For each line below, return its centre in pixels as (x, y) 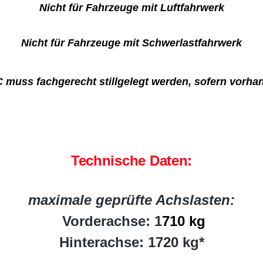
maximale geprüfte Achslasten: (131, 200)
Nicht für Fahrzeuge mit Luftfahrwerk (131, 8)
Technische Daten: (131, 161)
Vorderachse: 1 (110, 221)
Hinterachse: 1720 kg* (131, 242)
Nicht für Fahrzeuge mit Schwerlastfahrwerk (131, 43)
